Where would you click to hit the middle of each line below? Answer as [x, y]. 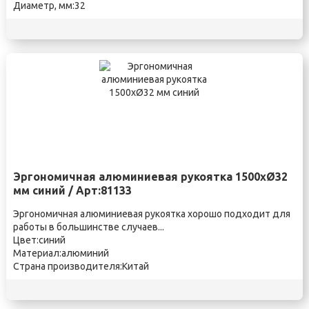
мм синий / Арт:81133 [72, 190]
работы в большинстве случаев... [88, 227]
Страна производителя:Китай [81, 266]
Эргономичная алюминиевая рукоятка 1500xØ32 [150, 177]
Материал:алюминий [61, 253]
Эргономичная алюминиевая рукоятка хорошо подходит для [151, 214]
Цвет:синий [39, 240]
